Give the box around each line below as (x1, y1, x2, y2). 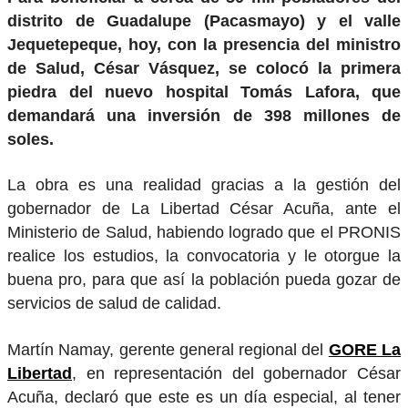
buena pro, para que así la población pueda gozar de (7, 270, 401, 290)
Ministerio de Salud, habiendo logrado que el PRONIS (7, 223, 401, 242)
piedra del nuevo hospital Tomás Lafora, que (7, 82, 401, 101)
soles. (7, 129, 54, 148)
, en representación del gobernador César (72, 364, 401, 383)
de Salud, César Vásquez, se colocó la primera (7, 58, 401, 77)
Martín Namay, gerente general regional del (7, 341, 329, 360)
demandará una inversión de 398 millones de (7, 106, 401, 125)
